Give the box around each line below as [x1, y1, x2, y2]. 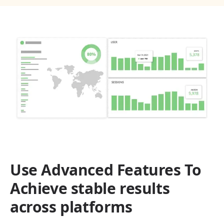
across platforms [10, 196, 132, 217]
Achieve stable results [10, 177, 170, 198]
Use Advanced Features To [10, 159, 201, 180]
